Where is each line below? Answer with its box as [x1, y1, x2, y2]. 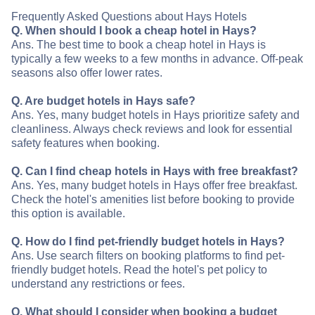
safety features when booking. [11, 137, 160, 150]
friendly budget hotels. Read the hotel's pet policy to [11, 264, 267, 276]
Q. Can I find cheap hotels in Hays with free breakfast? [11, 165, 298, 178]
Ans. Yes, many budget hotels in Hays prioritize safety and [11, 109, 300, 122]
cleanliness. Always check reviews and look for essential [11, 123, 292, 136]
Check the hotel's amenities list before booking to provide [11, 193, 295, 206]
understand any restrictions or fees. [11, 278, 185, 290]
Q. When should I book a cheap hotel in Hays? [11, 25, 257, 37]
